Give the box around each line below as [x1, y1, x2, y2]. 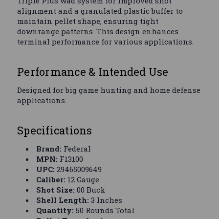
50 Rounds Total [74, 205, 135, 216]
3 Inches [89, 195, 123, 205]
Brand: [36, 144, 62, 154]
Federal [62, 144, 91, 154]
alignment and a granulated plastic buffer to [17, 6, 183, 16]
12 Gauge [66, 175, 100, 185]
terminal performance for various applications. [17, 37, 194, 47]
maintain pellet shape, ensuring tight [17, 16, 158, 26]
